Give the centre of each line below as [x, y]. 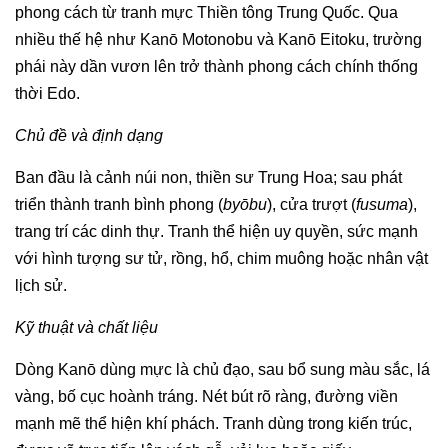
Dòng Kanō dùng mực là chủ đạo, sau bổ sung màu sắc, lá [222, 369]
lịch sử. [41, 285]
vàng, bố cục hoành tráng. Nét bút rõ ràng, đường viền [206, 396]
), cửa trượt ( [311, 204]
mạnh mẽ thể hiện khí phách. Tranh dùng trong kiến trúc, [213, 423]
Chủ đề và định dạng [89, 135]
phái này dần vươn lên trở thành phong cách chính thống [216, 66]
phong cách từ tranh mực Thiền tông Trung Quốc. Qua [206, 12]
